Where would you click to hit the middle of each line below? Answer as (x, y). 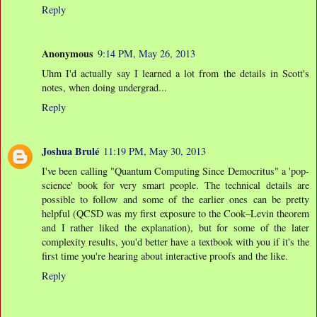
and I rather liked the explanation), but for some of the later (175, 228)
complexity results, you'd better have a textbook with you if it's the (175, 242)
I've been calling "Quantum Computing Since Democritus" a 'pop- (175, 171)
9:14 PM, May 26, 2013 (146, 54)
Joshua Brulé (70, 151)
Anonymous (68, 54)
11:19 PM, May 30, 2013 (155, 151)
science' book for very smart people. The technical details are (175, 185)
